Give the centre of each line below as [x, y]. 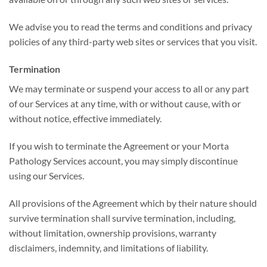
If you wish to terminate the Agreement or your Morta [119, 145]
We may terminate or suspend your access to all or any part [129, 88]
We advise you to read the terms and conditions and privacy [131, 27]
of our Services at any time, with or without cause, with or [125, 103]
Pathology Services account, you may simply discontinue [123, 160]
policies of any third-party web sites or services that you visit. [133, 42]
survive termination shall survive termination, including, [122, 218]
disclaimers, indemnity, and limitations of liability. [108, 247]
